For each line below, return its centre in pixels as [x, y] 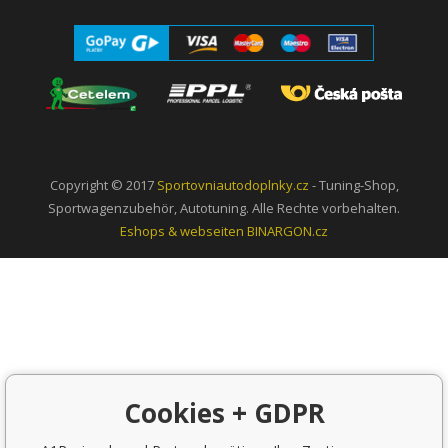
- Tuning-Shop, [353, 184]
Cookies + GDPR [224, 413]
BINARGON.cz [287, 230]
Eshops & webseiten [182, 230]
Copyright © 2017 [103, 184]
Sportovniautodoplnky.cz [232, 184]
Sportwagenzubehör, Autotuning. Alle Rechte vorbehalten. [224, 207]
